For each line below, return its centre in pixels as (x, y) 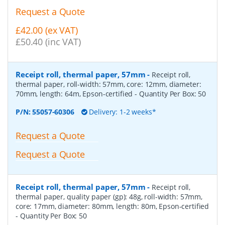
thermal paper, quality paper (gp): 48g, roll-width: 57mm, (109, 197)
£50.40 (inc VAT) (48, 41)
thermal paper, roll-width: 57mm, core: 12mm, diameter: (108, 84)
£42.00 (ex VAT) (47, 30)
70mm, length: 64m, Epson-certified (75, 93)
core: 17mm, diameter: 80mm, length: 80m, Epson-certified (113, 206)
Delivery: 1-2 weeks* (122, 111)
